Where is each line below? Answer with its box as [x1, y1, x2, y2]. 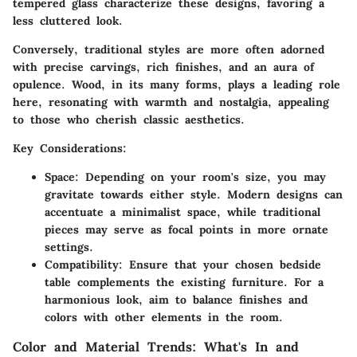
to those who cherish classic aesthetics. [13, 112, 245, 127]
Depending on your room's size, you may [79, 170, 326, 185]
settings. [45, 240, 93, 255]
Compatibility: [45, 257, 123, 273]
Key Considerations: [13, 141, 127, 156]
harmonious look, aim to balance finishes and [45, 292, 308, 308]
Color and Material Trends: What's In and [13, 339, 299, 355]
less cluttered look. [13, 14, 123, 29]
